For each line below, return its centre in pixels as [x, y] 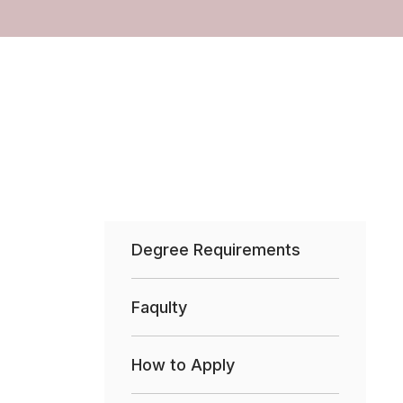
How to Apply [183, 364]
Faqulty [159, 307]
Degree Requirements [216, 249]
